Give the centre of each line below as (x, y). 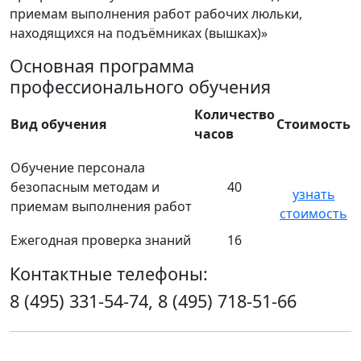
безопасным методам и (85, 187)
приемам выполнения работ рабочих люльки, (156, 14)
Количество (234, 114)
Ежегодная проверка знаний (101, 240)
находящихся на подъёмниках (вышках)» (139, 33)
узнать (313, 194)
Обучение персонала (78, 168)
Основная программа (102, 66)
